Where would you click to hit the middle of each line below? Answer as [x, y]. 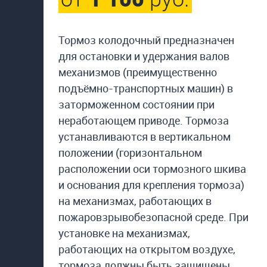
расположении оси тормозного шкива [152, 169]
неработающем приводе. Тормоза [144, 120]
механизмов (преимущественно [138, 72]
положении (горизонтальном [130, 153]
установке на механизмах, [124, 233]
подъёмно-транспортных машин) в [146, 88]
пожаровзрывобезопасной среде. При [153, 217]
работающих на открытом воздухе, [147, 249]
